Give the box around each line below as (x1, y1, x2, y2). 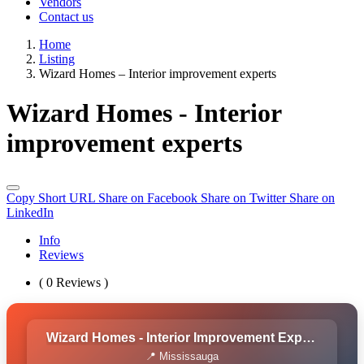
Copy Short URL (6, 190, 98, 205)
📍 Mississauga (145, 349, 219, 362)
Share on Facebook (98, 190, 201, 205)
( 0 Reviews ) (39, 275, 108, 289)
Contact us (39, 9, 93, 24)
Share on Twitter (201, 190, 289, 205)
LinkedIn (6, 205, 54, 219)
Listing (39, 51, 75, 66)
